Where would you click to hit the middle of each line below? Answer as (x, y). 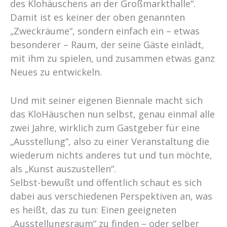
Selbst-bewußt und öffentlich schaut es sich (106, 183)
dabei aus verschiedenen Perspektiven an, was (111, 196)
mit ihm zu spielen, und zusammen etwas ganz (112, 59)
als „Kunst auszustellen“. (63, 169)
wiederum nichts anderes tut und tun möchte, (111, 155)
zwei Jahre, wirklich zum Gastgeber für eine (105, 128)
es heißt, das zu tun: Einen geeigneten (93, 210)
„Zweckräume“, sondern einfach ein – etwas (105, 31)
